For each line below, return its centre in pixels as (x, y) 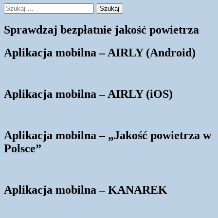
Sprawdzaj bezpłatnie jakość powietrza (101, 30)
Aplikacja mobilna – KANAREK (86, 190)
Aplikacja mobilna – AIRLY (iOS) (88, 94)
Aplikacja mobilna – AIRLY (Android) (100, 53)
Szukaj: (15, 7)
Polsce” (23, 148)
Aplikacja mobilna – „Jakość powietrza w (108, 135)
